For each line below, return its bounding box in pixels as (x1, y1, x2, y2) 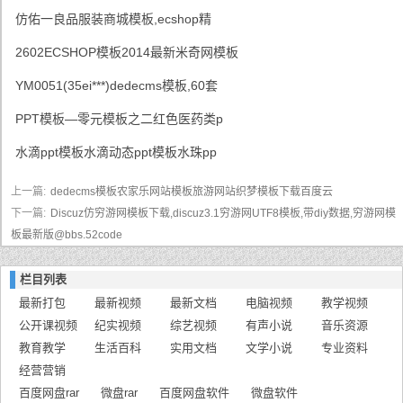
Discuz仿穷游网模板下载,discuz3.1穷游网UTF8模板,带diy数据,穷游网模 (50, 207, 396, 219)
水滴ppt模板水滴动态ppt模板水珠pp (15, 145, 217, 159)
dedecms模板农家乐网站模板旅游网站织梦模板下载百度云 (50, 185, 333, 198)
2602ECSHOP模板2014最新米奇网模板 (15, 45, 238, 59)
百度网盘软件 (159, 386, 229, 399)
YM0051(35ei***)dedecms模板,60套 (15, 78, 218, 93)
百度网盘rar (19, 386, 79, 399)
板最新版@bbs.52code (11, 228, 122, 241)
